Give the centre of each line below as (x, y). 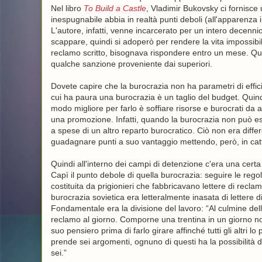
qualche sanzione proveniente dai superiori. (131, 64)
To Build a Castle (115, 8)
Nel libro (67, 8)
